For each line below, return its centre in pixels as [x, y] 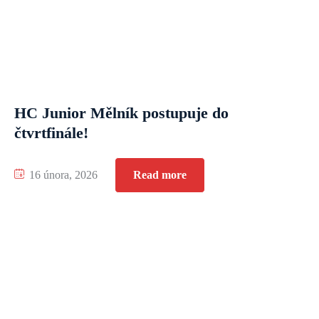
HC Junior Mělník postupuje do [121, 113]
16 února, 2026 [62, 174]
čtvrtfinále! [51, 132]
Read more [160, 174]
